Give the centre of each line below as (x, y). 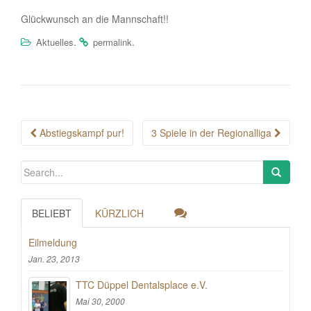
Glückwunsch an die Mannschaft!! (95, 19)
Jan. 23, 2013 (54, 259)
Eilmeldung (53, 242)
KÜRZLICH (119, 213)
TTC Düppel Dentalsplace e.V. (142, 285)
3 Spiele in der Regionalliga (213, 133)
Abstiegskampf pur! (81, 133)
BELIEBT (52, 213)
